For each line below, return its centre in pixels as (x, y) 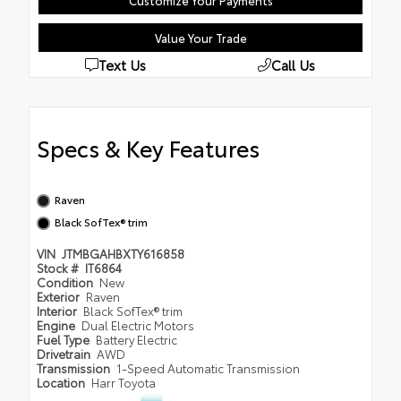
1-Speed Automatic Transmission (208, 368)
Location (62, 383)
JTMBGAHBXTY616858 (123, 254)
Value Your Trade (200, 38)
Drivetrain (65, 354)
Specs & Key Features (148, 148)
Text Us (122, 65)
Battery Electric (136, 340)
